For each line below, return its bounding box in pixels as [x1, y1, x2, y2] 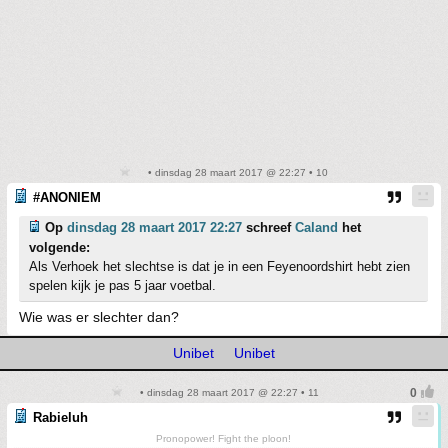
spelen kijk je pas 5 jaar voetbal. [29, 277, 216, 293]
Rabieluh [33, 409, 88, 425]
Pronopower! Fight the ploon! [156, 432, 291, 444]
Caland [295, 219, 338, 235]
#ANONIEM [33, 189, 101, 205]
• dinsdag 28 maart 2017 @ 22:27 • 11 [137, 386, 319, 398]
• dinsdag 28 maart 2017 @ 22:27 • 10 [144, 166, 328, 178]
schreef [242, 219, 295, 235]
